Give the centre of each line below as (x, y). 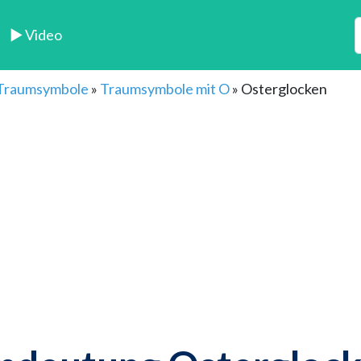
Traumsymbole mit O (165, 89)
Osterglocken (284, 89)
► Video (36, 35)
